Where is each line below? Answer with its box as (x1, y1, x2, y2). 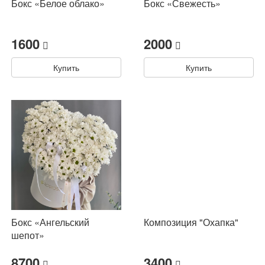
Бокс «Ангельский (11, 215, 89, 230)
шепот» (11, 228, 44, 243)
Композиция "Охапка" (144, 215, 238, 230)
